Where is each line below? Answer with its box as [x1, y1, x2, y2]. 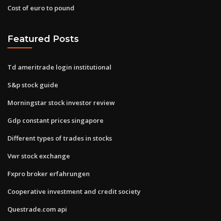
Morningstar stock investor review [7, 98, 115, 107]
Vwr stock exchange [7, 151, 70, 160]
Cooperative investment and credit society [7, 186, 141, 196]
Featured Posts [7, 34, 79, 44]
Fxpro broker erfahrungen [7, 169, 90, 178]
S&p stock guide [7, 80, 58, 89]
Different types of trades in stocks [7, 133, 112, 143]
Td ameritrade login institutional [7, 62, 111, 72]
